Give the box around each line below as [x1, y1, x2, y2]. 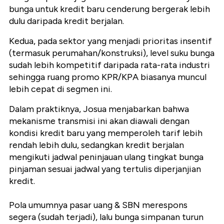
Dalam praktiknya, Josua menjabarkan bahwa [9, 103, 189, 115]
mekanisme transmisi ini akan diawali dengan [9, 115, 189, 127]
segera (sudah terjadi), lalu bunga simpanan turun [9, 211, 203, 223]
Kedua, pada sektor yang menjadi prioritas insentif [9, 35, 212, 47]
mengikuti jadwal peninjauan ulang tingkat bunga [9, 151, 203, 163]
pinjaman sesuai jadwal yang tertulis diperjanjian [9, 163, 201, 175]
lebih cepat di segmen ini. [9, 83, 112, 95]
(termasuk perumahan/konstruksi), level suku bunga [9, 47, 214, 59]
